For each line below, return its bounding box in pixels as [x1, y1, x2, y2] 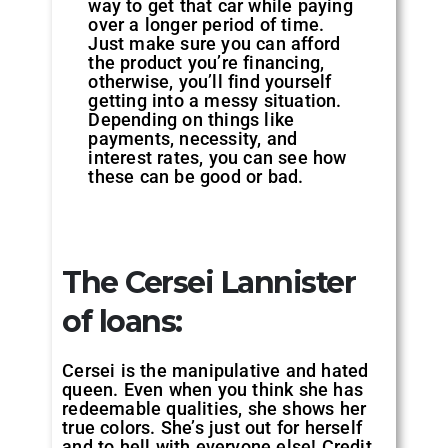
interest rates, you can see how [88, 146, 347, 168]
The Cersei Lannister [62, 263, 356, 301]
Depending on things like [88, 108, 295, 130]
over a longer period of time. [88, 13, 325, 35]
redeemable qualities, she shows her [62, 397, 367, 419]
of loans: [62, 302, 182, 340]
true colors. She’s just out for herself [62, 416, 363, 438]
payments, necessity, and [88, 127, 298, 149]
